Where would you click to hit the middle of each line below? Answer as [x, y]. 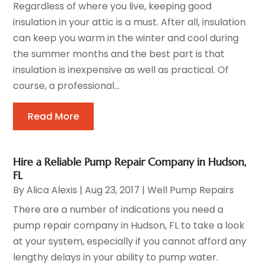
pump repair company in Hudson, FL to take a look [129, 225]
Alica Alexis [52, 190]
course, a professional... [67, 85]
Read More [54, 116]
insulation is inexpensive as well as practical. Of [121, 70]
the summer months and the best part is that [119, 54]
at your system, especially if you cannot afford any [130, 241]
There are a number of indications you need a [118, 209]
